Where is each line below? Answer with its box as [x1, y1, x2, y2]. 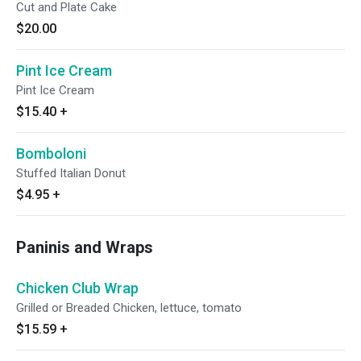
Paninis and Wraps [16, 238, 153, 257]
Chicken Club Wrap [16, 280, 139, 297]
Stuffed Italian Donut [16, 166, 126, 180]
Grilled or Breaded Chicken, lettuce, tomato [16, 301, 242, 315]
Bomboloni [16, 145, 86, 162]
